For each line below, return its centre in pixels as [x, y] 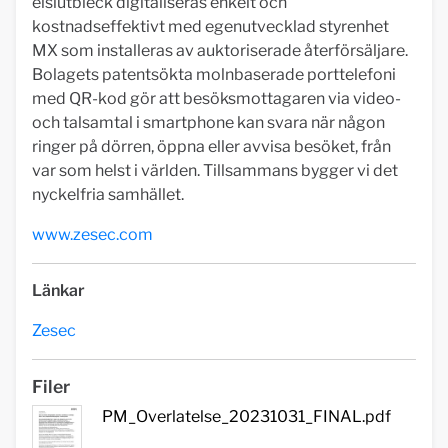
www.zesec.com [92, 234]
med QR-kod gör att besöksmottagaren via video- [216, 98]
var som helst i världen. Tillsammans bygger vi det [215, 170]
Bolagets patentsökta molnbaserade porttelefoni [214, 74]
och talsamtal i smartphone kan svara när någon [208, 122]
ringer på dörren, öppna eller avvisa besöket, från [211, 146]
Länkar [58, 290]
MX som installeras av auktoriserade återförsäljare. [220, 50]
